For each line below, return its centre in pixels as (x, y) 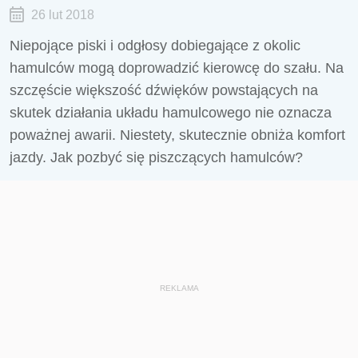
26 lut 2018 (62, 15)
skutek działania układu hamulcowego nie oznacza (171, 113)
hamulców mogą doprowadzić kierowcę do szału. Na (177, 68)
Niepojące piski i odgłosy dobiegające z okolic (155, 46)
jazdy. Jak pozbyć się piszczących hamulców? (156, 157)
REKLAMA (179, 288)
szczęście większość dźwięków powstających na (164, 90)
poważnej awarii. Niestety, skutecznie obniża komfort (177, 135)
